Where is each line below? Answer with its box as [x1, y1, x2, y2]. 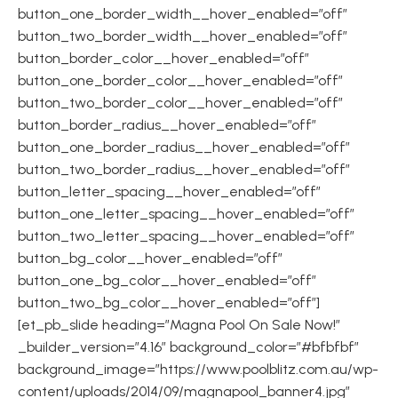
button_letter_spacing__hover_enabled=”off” [18, 183, 321, 200]
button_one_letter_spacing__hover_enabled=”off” [18, 205, 354, 222]
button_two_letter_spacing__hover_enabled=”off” [18, 227, 354, 244]
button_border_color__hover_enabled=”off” [18, 50, 309, 67]
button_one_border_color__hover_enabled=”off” [18, 72, 343, 89]
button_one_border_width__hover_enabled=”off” [18, 5, 347, 22]
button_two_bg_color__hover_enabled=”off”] [18, 294, 320, 311]
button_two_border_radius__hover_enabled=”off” [18, 161, 350, 178]
